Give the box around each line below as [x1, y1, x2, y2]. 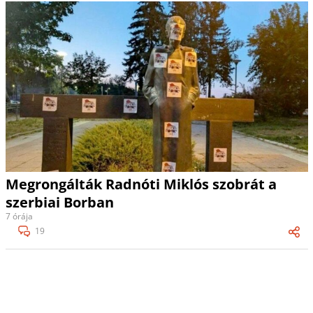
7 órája [5, 210, 33, 223]
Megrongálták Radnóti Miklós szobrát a [5, 175, 277, 194]
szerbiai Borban [5, 193, 114, 212]
